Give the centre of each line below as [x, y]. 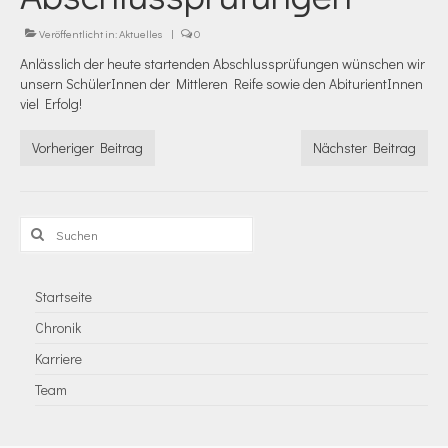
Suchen [42, 227]
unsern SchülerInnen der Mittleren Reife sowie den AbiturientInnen [221, 84]
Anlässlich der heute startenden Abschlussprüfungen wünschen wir [222, 64]
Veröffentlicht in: [78, 34]
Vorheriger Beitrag [87, 148]
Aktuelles [140, 34]
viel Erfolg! [51, 104]
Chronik [58, 328]
